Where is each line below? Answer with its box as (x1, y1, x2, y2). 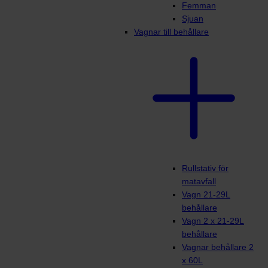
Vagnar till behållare (134, 27, 209, 37)
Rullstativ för (182, 163, 229, 173)
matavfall (182, 176, 216, 187)
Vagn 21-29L (182, 190, 230, 200)
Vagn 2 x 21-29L (182, 216, 244, 226)
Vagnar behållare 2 (182, 242, 254, 252)
